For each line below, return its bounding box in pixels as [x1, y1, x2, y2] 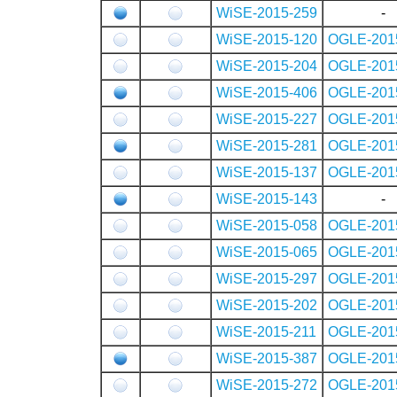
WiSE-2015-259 [215, 4, 317, 20]
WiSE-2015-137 [215, 164, 317, 180]
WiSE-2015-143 [215, 191, 317, 206]
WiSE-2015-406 [215, 84, 317, 100]
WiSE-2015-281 [215, 137, 317, 153]
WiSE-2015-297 [215, 270, 317, 286]
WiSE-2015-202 [215, 297, 317, 313]
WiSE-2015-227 [215, 111, 317, 127]
